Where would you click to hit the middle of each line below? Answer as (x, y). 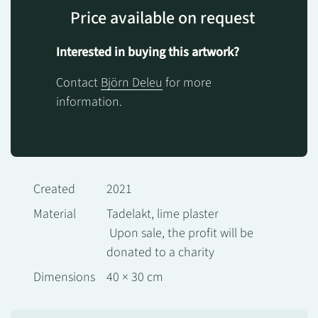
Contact (78, 82)
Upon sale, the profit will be (180, 233)
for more (187, 82)
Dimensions (64, 277)
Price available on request (163, 18)
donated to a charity (160, 252)
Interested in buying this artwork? (148, 52)
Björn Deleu (132, 82)
